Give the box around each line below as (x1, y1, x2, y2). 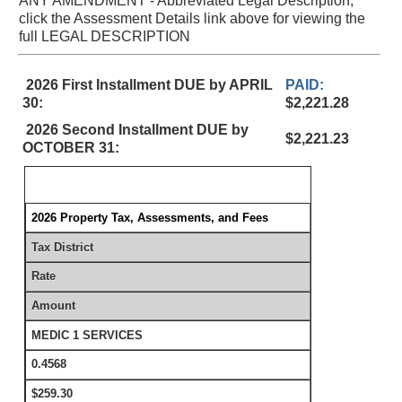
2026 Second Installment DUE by (22, 122, 249, 137)
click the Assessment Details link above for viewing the (19, 11, 365, 26)
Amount (31, 298, 76, 312)
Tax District (31, 240, 94, 254)
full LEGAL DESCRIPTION (19, 29, 190, 44)
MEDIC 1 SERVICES (31, 328, 144, 342)
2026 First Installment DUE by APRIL (22, 77, 273, 92)
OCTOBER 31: (22, 140, 119, 155)
